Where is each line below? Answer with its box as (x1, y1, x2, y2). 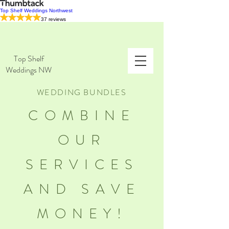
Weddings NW (6, 64, 52, 76)
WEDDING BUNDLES (36, 86, 127, 98)
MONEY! (36, 204, 128, 223)
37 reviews (41, 16, 66, 22)
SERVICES (25, 155, 139, 174)
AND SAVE (23, 179, 141, 199)
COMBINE (28, 106, 136, 125)
